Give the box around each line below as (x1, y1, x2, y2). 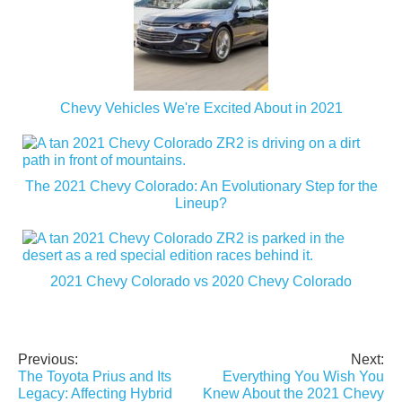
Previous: (18, 351, 78, 367)
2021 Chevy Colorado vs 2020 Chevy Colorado (50, 273, 352, 289)
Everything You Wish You (223, 368, 384, 384)
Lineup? (175, 195, 227, 211)
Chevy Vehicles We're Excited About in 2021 (59, 100, 343, 116)
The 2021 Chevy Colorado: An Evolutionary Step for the (24, 178, 378, 194)
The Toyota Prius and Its (18, 368, 171, 384)
